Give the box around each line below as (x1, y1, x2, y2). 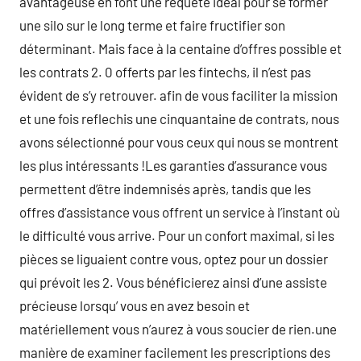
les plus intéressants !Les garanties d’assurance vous (19, 156, 327, 173)
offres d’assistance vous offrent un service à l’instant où (19, 203, 340, 220)
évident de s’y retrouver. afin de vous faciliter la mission (19, 86, 338, 103)
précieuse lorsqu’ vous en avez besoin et (19, 297, 250, 313)
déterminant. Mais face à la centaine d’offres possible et (19, 39, 342, 56)
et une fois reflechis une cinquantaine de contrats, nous (19, 110, 339, 127)
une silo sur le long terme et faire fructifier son (19, 16, 285, 33)
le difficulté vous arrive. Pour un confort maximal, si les (19, 226, 334, 243)
